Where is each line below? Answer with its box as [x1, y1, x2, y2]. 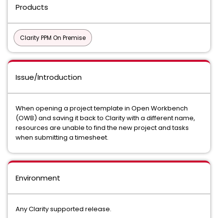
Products [16, 2, 48, 12]
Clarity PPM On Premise [20, 34, 86, 42]
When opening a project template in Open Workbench [16, 104, 188, 113]
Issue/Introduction [16, 72, 82, 82]
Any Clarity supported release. [16, 204, 111, 214]
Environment [16, 173, 60, 183]
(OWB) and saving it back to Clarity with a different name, [16, 113, 195, 123]
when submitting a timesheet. [16, 133, 109, 142]
